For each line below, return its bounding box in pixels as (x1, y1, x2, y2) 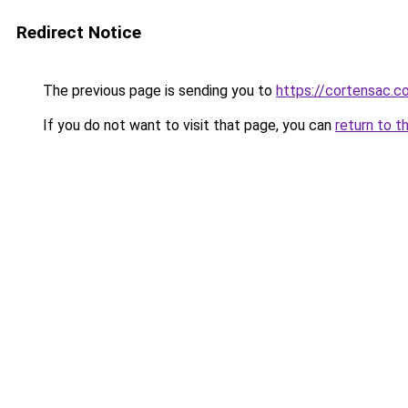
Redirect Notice (16, 22, 141, 43)
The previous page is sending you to (39, 82, 276, 99)
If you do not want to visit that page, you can (39, 117, 335, 134)
